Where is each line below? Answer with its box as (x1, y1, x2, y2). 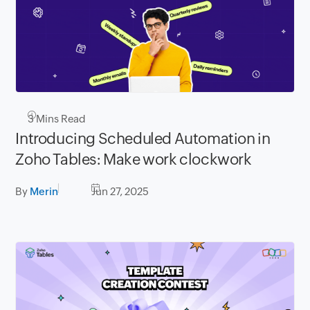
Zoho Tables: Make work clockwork (15, 150, 252, 168)
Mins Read (34, 112, 86, 125)
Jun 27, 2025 (91, 185, 149, 197)
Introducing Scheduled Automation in (15, 129, 271, 147)
